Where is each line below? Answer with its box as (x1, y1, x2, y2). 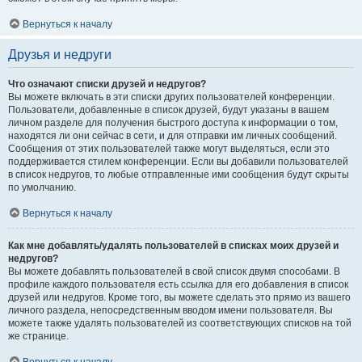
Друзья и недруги (8, 48, 112, 61)
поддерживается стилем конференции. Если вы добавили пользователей (8, 156, 348, 167)
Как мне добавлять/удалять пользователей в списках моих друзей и (8, 240, 339, 251)
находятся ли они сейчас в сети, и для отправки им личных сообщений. (8, 130, 337, 141)
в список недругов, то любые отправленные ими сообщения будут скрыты (8, 169, 349, 180)
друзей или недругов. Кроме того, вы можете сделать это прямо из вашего (8, 292, 351, 303)
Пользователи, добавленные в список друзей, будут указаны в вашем (8, 104, 329, 116)
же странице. (8, 330, 69, 342)
